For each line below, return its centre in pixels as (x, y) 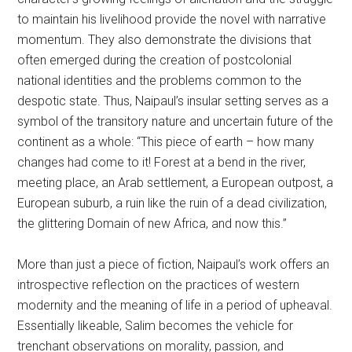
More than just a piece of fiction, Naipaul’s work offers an (174, 264)
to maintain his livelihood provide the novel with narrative (172, 19)
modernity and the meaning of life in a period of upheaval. (175, 305)
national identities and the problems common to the (160, 80)
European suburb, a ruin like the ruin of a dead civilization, (172, 203)
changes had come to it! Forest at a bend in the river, (162, 162)
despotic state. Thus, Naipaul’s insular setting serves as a (173, 101)
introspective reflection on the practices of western (159, 284)
